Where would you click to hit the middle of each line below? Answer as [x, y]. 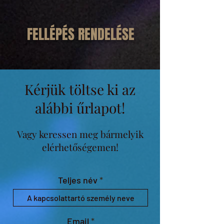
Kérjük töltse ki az [80, 89]
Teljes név [78, 180]
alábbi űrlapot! [80, 108]
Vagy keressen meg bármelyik [80, 134]
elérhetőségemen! [80, 147]
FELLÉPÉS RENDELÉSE [80, 34]
